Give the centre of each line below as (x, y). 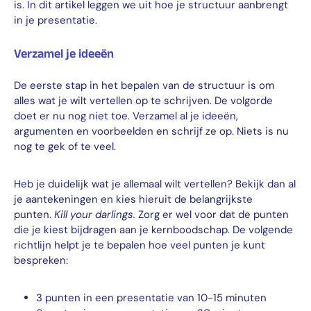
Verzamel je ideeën (64, 53)
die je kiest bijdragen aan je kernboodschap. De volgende (153, 229)
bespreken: (41, 260)
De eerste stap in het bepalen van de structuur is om (144, 85)
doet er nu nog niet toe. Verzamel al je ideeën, (126, 116)
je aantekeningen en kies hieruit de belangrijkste (133, 199)
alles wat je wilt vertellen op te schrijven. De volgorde (143, 100)
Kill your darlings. (95, 214)
